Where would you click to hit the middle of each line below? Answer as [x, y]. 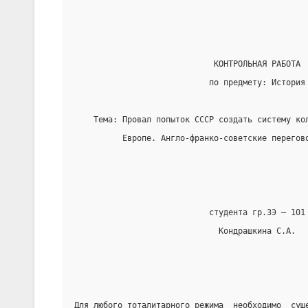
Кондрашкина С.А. [185, 231]
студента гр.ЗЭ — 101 [190, 212]
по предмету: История [190, 82]
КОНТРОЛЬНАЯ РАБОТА [187, 64]
